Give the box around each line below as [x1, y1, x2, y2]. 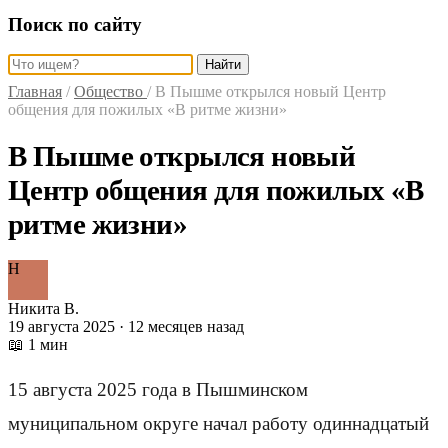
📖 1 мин [8, 336, 68, 353]
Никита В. [8, 300, 79, 317]
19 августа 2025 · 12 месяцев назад [8, 318, 244, 335]
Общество [74, 83, 147, 101]
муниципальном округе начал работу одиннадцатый [8, 413, 429, 435]
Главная [8, 83, 62, 101]
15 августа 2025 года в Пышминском [8, 379, 308, 401]
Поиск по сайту [8, 13, 142, 35]
